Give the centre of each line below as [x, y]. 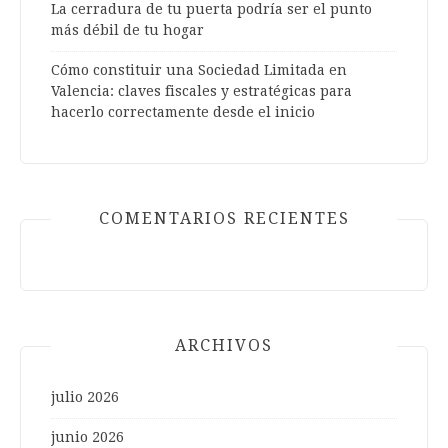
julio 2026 [85, 397]
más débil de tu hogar [127, 30]
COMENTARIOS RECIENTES [224, 219]
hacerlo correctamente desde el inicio [183, 112]
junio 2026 [87, 437]
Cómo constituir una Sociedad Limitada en [199, 70]
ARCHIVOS [224, 346]
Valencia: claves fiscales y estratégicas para [201, 91]
